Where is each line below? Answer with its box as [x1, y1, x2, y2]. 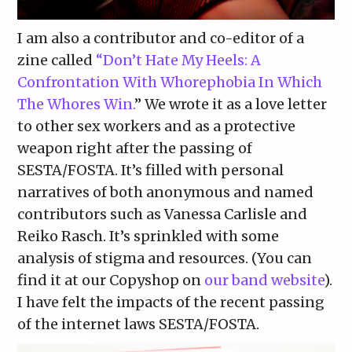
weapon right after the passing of [17, 138, 253, 157]
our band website [204, 270, 324, 289]
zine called [17, 50, 97, 69]
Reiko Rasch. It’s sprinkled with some [17, 226, 280, 245]
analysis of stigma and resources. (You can [17, 248, 313, 267]
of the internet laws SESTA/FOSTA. [17, 314, 260, 333]
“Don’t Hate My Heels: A [96, 50, 262, 69]
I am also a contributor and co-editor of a [17, 28, 305, 47]
